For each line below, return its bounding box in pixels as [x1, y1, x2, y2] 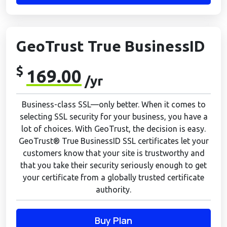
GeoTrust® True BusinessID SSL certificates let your [18, 136, 209, 145]
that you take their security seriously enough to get [20, 160, 207, 170]
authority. [96, 184, 131, 194]
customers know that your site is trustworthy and [22, 148, 205, 158]
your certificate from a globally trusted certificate [23, 172, 204, 182]
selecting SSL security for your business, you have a [19, 111, 208, 121]
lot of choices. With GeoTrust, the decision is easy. [21, 124, 206, 133]
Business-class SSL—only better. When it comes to [21, 99, 206, 109]
